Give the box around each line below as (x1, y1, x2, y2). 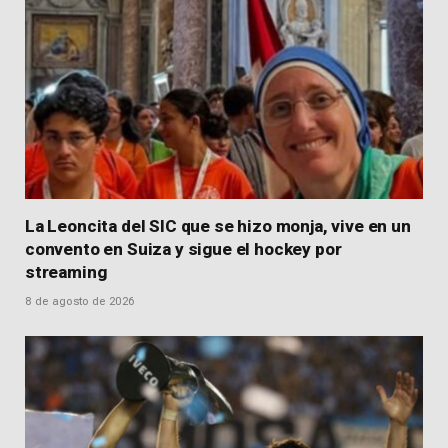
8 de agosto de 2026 (25, 295, 135, 309)
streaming (25, 262, 107, 283)
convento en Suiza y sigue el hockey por (25, 239, 342, 260)
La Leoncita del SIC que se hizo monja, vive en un (25, 216, 411, 237)
